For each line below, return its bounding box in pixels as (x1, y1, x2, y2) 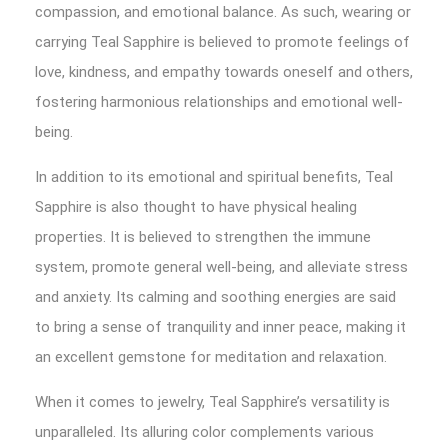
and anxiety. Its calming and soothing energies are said (35, 288, 396, 306)
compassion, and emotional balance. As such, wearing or (35, 3, 411, 21)
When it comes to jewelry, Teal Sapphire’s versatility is (35, 393, 390, 411)
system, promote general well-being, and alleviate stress (35, 258, 408, 276)
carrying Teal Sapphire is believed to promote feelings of (35, 33, 410, 51)
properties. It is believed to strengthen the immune (35, 228, 371, 246)
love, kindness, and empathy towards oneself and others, (35, 63, 413, 81)
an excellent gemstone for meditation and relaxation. (35, 348, 387, 366)
